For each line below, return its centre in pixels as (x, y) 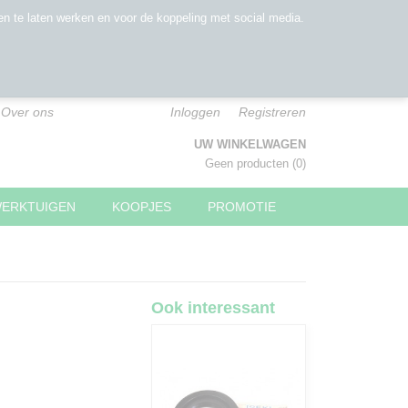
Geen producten (249, 163)
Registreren (272, 112)
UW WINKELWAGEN (250, 144)
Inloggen (195, 112)
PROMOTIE (242, 207)
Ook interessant (213, 308)
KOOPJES (142, 207)
